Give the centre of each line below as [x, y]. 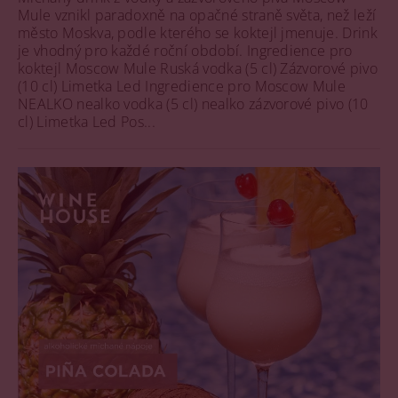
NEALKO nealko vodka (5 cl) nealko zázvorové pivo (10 [193, 103]
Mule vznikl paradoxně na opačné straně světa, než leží [197, 15]
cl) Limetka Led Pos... [87, 121]
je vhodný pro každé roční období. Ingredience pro [185, 50]
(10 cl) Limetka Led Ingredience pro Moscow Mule [182, 86]
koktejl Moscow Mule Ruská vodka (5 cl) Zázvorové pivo [198, 68]
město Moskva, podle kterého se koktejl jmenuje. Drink [198, 32]
